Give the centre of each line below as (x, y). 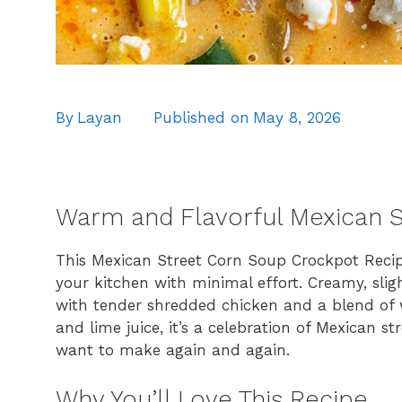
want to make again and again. (173, 350)
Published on (201, 117)
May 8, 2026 (297, 117)
